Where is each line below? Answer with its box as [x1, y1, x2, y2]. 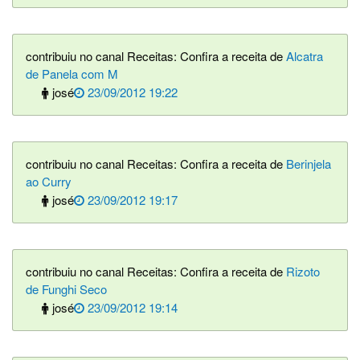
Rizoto [286, 263, 320, 280]
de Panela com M [26, 65, 118, 82]
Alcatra [286, 47, 323, 64]
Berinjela [286, 155, 331, 172]
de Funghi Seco [26, 280, 107, 297]
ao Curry [26, 173, 72, 190]
